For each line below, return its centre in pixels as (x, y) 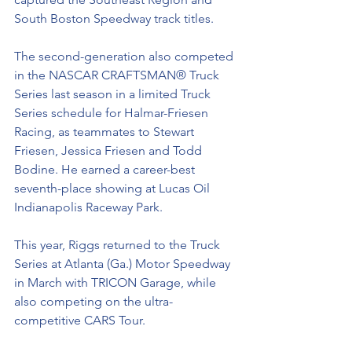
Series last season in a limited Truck (114, 94)
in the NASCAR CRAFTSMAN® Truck (118, 75)
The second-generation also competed (125, 56)
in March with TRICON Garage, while (117, 282)
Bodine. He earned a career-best (106, 169)
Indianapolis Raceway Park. (90, 207)
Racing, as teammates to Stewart (106, 132)
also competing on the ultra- (93, 301)
